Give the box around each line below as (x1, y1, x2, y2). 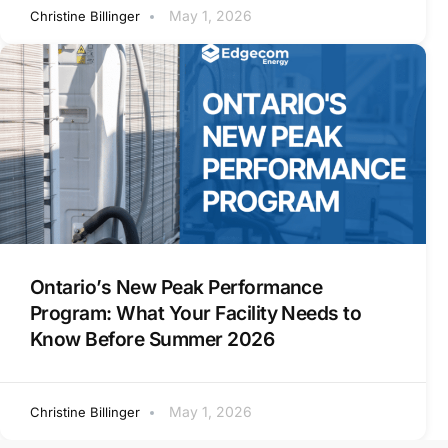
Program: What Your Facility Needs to (30, 301, 362, 326)
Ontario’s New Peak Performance (30, 275, 323, 300)
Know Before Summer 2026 (30, 327, 275, 352)
